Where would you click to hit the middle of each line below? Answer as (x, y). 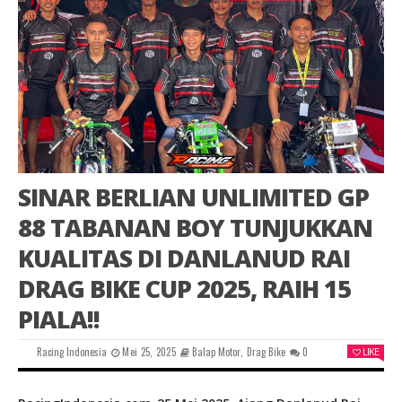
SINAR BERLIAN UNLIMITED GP (193, 197)
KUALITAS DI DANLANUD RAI (184, 258)
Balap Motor (217, 352)
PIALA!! (59, 319)
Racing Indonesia (72, 352)
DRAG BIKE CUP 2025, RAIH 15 (184, 289)
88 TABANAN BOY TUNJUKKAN (195, 228)
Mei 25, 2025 (149, 352)
